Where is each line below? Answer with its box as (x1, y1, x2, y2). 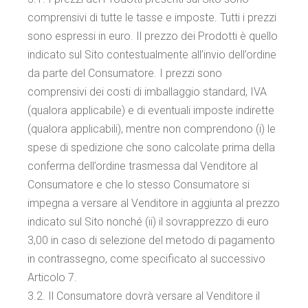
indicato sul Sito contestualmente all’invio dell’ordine (27, 48, 277, 61)
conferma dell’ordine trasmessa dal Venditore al (27, 159, 258, 173)
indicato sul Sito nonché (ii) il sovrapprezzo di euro (27, 215, 269, 228)
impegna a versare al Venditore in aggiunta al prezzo (27, 197, 280, 210)
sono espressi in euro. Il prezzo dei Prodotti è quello (27, 30, 278, 43)
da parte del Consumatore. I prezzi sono (27, 67, 223, 80)
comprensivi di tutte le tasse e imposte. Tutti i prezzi (27, 11, 277, 24)
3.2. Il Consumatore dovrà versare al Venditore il (27, 289, 261, 302)
